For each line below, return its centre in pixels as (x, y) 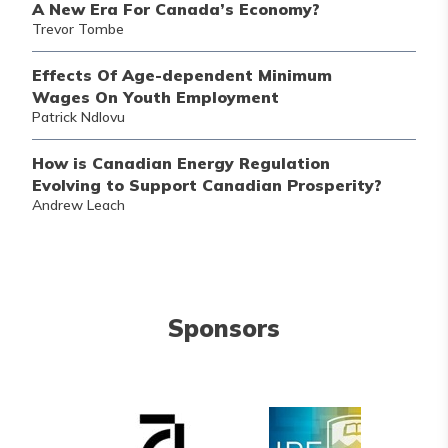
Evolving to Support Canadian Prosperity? (207, 185)
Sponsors (224, 328)
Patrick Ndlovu (78, 117)
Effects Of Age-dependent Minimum (182, 75)
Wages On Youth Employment (155, 97)
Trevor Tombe (78, 29)
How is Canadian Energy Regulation (181, 163)
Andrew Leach (78, 205)
